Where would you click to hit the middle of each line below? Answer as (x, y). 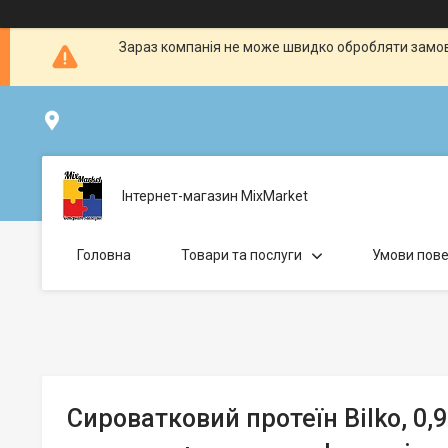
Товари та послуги (241, 255)
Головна (104, 255)
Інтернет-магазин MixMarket (215, 195)
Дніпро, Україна (116, 120)
